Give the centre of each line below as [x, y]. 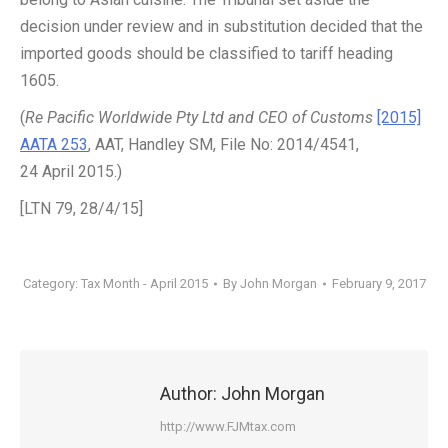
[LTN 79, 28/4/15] [81, 208]
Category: [51, 283]
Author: [188, 393]
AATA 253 [54, 144]
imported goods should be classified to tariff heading [206, 53]
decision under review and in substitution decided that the [221, 26]
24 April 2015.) [71, 171]
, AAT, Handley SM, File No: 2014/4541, [223, 144]
